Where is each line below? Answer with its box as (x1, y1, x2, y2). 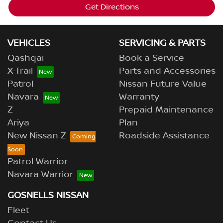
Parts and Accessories (119, 66, 216, 77)
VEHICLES (7, 38, 50, 49)
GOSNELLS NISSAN (7, 190, 89, 202)
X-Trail (7, 66, 33, 77)
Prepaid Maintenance (119, 105, 214, 116)
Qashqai (7, 53, 44, 64)
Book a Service (119, 53, 184, 64)
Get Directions (85, 2, 139, 12)
